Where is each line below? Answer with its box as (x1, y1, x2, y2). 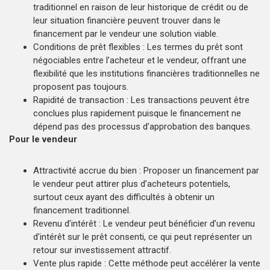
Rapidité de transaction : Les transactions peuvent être (33, 94, 250, 105)
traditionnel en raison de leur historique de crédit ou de (33, 1, 248, 13)
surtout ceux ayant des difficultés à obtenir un (33, 191, 215, 202)
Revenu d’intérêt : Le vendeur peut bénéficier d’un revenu (33, 218, 255, 229)
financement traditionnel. (33, 204, 131, 216)
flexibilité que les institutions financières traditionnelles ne (33, 67, 260, 79)
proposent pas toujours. (33, 81, 128, 92)
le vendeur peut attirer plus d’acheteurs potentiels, (33, 178, 230, 189)
